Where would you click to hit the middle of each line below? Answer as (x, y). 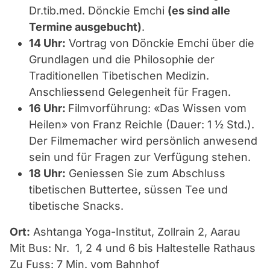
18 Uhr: (47, 173)
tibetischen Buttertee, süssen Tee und (128, 190)
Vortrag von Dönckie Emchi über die (160, 43)
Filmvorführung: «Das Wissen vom (157, 108)
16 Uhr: (49, 108)
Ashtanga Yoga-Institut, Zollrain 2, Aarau (135, 232)
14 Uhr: (47, 43)
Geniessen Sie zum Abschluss (146, 173)
